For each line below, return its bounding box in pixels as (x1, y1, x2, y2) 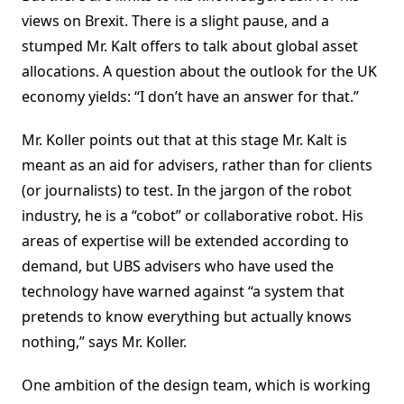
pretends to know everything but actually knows (22, 307, 352, 327)
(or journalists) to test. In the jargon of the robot (22, 180, 352, 201)
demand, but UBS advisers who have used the (22, 256, 334, 277)
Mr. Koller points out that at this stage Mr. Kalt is (22, 130, 347, 151)
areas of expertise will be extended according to (22, 231, 349, 252)
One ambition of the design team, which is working (22, 375, 371, 396)
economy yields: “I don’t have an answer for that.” (22, 87, 359, 107)
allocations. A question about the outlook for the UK (22, 61, 377, 82)
